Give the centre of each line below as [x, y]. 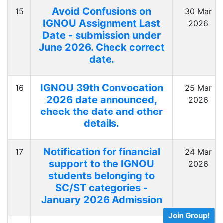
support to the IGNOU [102, 164]
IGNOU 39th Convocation [102, 88]
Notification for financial [102, 152]
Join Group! [189, 215]
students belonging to [102, 176]
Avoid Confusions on [102, 12]
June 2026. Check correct [102, 48]
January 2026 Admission [102, 200]
